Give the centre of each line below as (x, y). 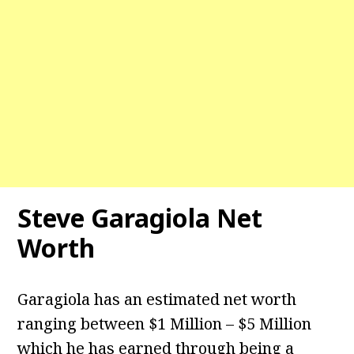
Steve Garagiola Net (140, 218)
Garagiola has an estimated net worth (157, 299)
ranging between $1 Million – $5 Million (165, 324)
